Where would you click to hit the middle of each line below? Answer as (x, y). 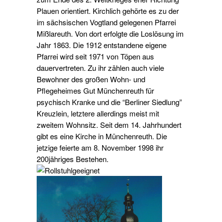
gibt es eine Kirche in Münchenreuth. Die (102, 136)
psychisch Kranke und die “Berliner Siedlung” (109, 102)
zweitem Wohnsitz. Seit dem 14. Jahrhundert (109, 125)
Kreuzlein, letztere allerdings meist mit (98, 113)
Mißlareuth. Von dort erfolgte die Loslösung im (110, 34)
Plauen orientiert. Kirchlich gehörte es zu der (108, 11)
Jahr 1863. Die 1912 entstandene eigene (101, 45)
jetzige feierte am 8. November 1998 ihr (100, 148)
